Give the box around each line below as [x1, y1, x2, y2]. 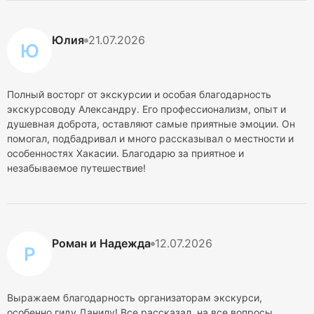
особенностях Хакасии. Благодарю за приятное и [7, 147, 244, 159]
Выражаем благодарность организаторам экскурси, [7, 292, 262, 303]
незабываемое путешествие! [7, 162, 146, 174]
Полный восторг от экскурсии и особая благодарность [7, 88, 271, 100]
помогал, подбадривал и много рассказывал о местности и [7, 132, 294, 144]
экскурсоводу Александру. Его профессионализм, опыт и [7, 103, 286, 115]
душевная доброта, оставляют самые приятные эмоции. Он [7, 118, 295, 130]
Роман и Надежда [52, 236, 151, 250]
